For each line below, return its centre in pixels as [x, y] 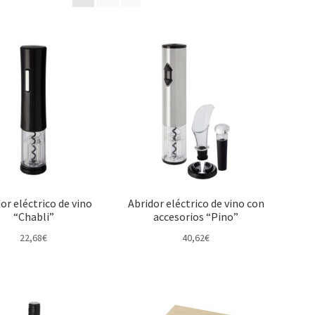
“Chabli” [33, 216]
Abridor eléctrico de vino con [196, 203]
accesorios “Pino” [196, 216]
